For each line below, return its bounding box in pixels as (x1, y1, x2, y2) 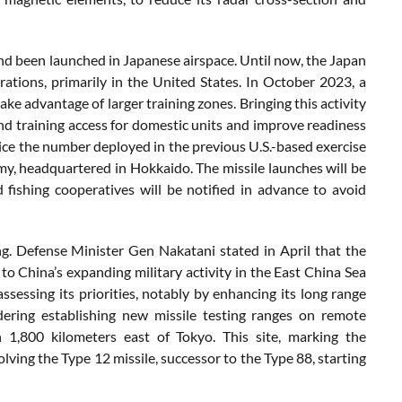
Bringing (239, 94, 294, 112)
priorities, (78, 284, 143, 302)
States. (199, 73, 246, 91)
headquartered (19, 159, 116, 177)
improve (252, 116, 308, 134)
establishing (41, 306, 122, 324)
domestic (131, 116, 192, 134)
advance (257, 180, 314, 198)
